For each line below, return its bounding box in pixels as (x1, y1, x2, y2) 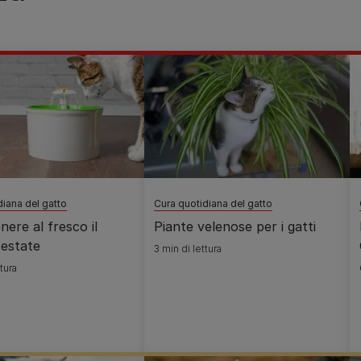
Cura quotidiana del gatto (154, 197, 272, 210)
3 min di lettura (154, 243, 222, 255)
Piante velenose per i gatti (154, 218, 316, 234)
